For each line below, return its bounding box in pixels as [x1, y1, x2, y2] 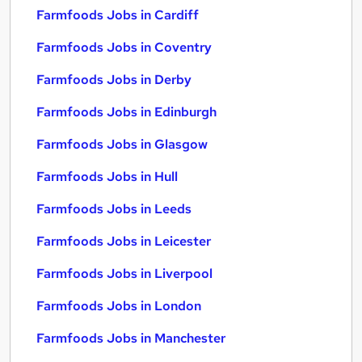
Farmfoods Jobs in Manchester [36, 330, 225, 347]
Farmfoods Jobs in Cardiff [36, 6, 199, 23]
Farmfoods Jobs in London [36, 297, 201, 314]
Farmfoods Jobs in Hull [36, 168, 178, 185]
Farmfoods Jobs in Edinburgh [36, 103, 217, 120]
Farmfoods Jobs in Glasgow [36, 136, 208, 153]
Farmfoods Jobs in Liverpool [36, 265, 213, 282]
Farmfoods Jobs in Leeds [36, 200, 192, 217]
